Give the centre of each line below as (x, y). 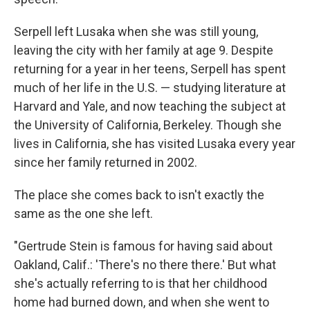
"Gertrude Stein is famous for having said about (143, 246)
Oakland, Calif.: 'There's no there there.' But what (145, 265)
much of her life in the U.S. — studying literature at (150, 88)
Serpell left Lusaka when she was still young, (136, 32)
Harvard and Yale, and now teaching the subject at (150, 107)
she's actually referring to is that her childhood (140, 284)
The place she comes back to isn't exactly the (139, 195)
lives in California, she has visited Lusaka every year (155, 144)
